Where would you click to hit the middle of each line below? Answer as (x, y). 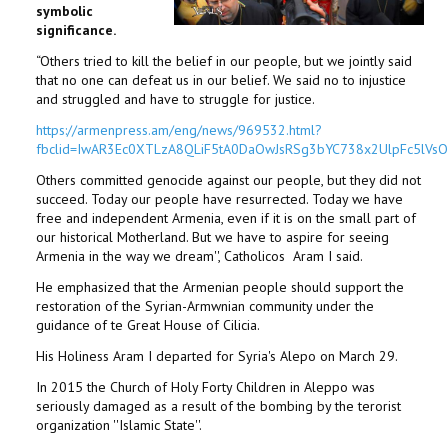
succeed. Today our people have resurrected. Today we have (219, 199)
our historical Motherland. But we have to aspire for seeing (212, 237)
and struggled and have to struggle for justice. (175, 99)
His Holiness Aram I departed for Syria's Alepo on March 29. (217, 356)
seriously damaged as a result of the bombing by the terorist (218, 406)
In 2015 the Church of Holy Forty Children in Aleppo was (205, 387)
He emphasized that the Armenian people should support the (220, 287)
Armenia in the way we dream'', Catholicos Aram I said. (201, 256)
